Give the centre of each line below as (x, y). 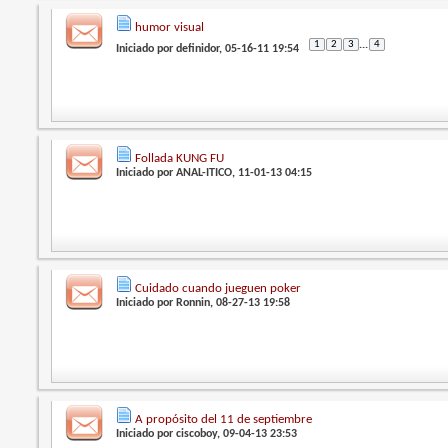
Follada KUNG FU (180, 158)
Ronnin (193, 303)
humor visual (170, 28)
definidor (198, 49)
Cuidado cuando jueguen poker (218, 289)
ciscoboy (197, 433)
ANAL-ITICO (204, 172)
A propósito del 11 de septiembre (224, 419)
